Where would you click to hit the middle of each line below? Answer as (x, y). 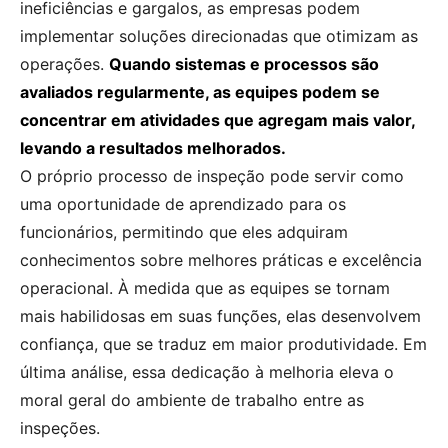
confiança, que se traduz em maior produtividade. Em (223, 344)
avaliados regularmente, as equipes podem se (200, 92)
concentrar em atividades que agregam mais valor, (217, 120)
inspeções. (60, 428)
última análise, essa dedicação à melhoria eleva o (207, 372)
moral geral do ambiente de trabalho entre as (192, 400)
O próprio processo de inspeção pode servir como (212, 176)
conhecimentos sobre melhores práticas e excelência (221, 260)
